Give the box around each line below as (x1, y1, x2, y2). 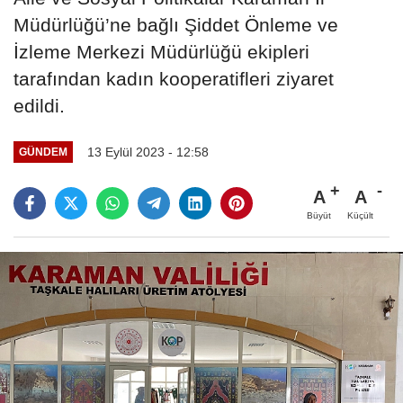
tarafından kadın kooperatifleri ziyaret (13, 67, 334, 89)
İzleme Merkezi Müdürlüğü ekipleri (13, 40, 309, 62)
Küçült (347, 210, 373, 220)
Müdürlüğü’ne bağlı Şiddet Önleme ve (13, 13, 338, 35)
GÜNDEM (18, 146, 67, 158)
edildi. (13, 94, 65, 116)
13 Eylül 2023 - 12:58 (86, 144, 209, 159)
